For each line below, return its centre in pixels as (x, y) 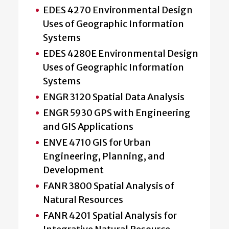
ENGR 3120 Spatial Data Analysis (114, 97)
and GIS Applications (88, 126)
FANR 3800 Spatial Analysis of (109, 186)
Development (73, 170)
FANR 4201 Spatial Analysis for (110, 215)
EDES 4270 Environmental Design (118, 10)
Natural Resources (83, 199)
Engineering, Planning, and (104, 156)
